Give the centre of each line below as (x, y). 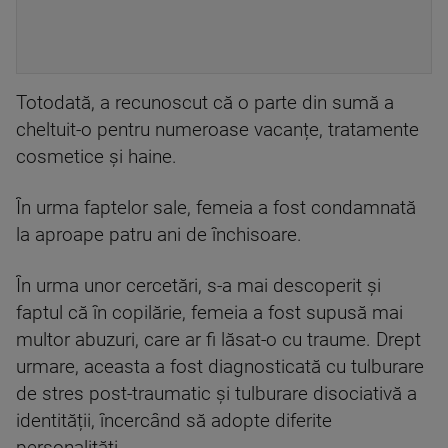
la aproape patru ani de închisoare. (159, 234)
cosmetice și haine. (96, 156)
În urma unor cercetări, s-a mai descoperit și (198, 285)
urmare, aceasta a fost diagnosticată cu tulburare (220, 366)
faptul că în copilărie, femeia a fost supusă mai (209, 312)
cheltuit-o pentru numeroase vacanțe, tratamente (217, 129)
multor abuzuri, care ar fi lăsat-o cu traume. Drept (218, 339)
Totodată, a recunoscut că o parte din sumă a (205, 102)
